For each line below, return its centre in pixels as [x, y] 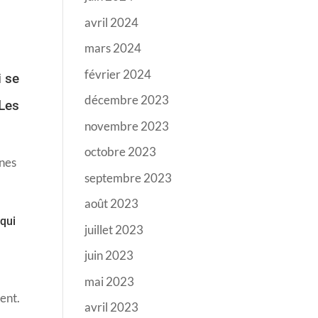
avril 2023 [112, 307]
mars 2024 [113, 48]
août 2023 [112, 203]
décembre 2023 [127, 100]
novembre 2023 [127, 126]
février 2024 [118, 74]
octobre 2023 [121, 152]
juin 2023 [109, 255]
